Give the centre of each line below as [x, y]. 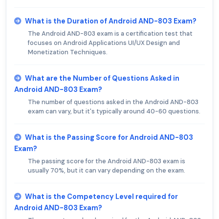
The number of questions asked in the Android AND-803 [113, 102]
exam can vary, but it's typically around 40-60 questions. [114, 111]
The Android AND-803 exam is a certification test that [110, 34]
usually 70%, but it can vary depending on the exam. [107, 171]
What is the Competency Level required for [101, 197]
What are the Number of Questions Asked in [102, 78]
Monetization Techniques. [68, 52]
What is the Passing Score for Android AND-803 [109, 138]
